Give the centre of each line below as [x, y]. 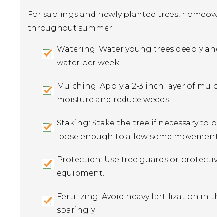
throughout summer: [71, 28]
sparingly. [76, 210]
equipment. [80, 173]
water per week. [89, 62]
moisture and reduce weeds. [114, 99]
